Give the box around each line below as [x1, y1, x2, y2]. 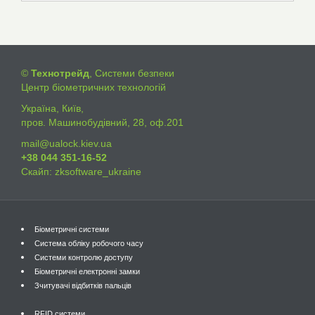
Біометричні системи [34, 225, 109, 233]
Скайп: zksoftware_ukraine [21, 166, 141, 177]
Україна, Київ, [21, 103, 84, 114]
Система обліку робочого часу [34, 239, 143, 247]
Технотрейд [31, 67, 89, 79]
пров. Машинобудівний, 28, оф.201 [21, 117, 184, 128]
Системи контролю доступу [34, 253, 133, 262]
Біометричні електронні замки [34, 267, 140, 276]
